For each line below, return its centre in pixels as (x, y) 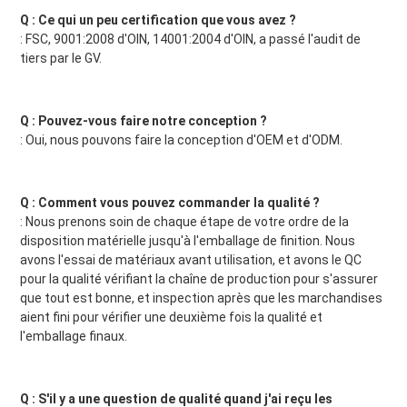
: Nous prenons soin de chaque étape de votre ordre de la (184, 222)
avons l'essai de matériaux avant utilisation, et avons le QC (190, 260)
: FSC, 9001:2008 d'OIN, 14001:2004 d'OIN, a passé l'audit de (190, 40)
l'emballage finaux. (73, 337)
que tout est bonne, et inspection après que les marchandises (201, 298)
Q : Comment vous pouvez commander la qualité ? (169, 203)
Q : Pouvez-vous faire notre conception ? (143, 121)
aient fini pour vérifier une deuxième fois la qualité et (171, 318)
